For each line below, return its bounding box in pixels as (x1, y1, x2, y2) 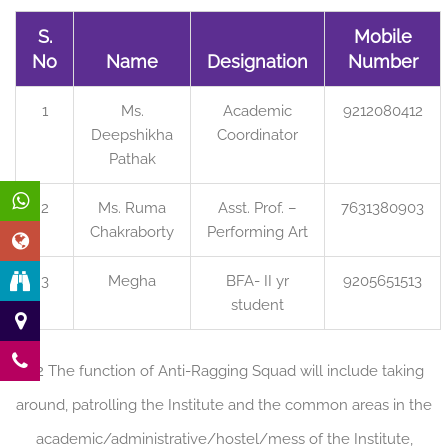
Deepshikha (91, 126, 173, 145)
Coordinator (217, 126, 298, 145)
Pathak (108, 150, 156, 169)
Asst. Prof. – (218, 199, 297, 218)
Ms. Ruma (98, 199, 166, 218)
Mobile (353, 26, 412, 48)
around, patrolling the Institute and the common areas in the (16, 396, 432, 415)
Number (347, 51, 418, 73)
